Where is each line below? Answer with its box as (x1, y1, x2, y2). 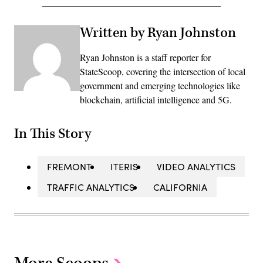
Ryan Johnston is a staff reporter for (80, 50, 211, 63)
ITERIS (110, 160, 138, 173)
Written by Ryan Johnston (80, 23, 236, 42)
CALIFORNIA (153, 181, 207, 194)
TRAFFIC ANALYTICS (47, 181, 134, 194)
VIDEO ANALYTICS (157, 160, 235, 173)
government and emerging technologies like (80, 79, 240, 92)
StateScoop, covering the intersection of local (80, 65, 245, 77)
